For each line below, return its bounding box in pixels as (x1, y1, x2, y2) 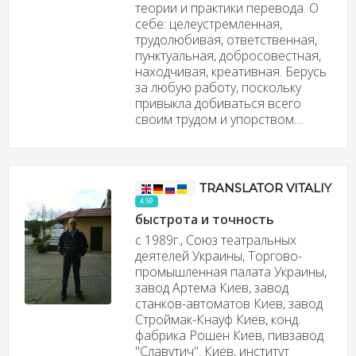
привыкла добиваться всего (134, 95, 301, 113)
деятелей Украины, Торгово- (134, 246, 302, 265)
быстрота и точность (134, 210, 274, 228)
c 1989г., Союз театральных (134, 230, 296, 249)
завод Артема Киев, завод (134, 278, 288, 296)
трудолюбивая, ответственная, (134, 31, 317, 49)
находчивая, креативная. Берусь (134, 63, 327, 81)
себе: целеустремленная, (134, 15, 282, 33)
